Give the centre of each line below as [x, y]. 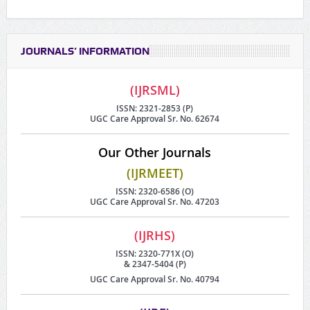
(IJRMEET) [155, 173]
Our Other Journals [155, 153]
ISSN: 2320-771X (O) [155, 254]
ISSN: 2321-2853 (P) [155, 109]
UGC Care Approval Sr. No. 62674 [155, 119]
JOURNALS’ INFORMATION [85, 52]
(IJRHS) [155, 236]
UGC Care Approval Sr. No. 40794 [155, 280]
